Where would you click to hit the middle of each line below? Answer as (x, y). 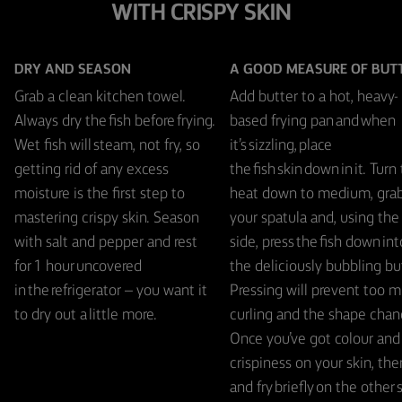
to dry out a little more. (86, 315)
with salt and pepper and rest (106, 242)
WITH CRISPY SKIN (201, 13)
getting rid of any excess (92, 170)
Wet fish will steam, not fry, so (107, 145)
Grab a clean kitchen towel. (100, 97)
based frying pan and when (313, 121)
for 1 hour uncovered (78, 267)
